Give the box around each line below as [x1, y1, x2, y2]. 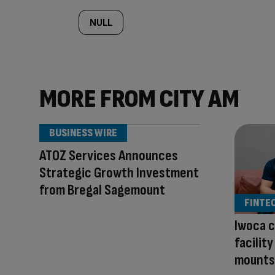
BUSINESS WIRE [49, 126, 117, 139]
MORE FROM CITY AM [39, 83, 239, 115]
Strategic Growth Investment [39, 164, 199, 182]
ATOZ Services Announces [39, 147, 178, 165]
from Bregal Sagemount [39, 181, 165, 199]
